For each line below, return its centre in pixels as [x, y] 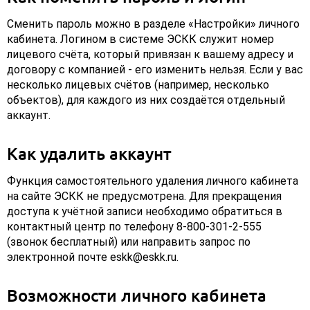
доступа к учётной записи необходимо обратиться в [145, 212]
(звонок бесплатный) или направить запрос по [129, 242]
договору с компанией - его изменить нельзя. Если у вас [155, 70]
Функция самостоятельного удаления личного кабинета [153, 181]
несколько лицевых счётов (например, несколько [138, 85]
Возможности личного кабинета [137, 295]
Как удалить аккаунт [89, 154]
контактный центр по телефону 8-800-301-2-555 [134, 227]
